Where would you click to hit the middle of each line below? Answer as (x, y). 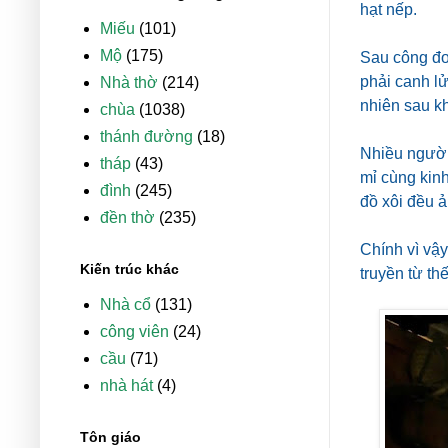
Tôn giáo (110, 437)
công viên (134, 332)
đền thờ (127, 218)
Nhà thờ (129, 83)
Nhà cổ (125, 305)
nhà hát (126, 386)
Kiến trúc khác (129, 269)
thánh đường (146, 137)
